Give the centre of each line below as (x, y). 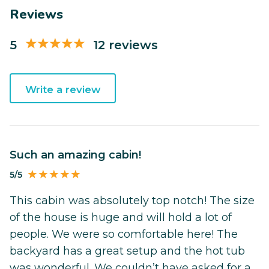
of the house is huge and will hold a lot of (121, 218)
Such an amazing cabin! (79, 155)
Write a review (63, 90)
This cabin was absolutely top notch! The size (132, 201)
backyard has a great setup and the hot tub (127, 251)
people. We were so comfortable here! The (124, 234)
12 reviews (125, 44)
